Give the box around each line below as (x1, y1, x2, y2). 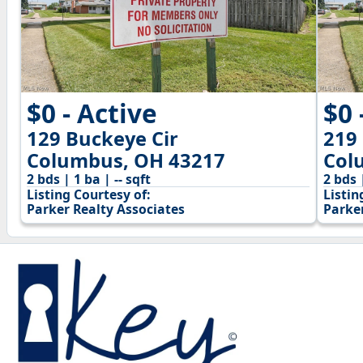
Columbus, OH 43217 (27, 147, 226, 173)
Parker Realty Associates (27, 199, 186, 218)
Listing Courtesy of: (27, 185, 151, 203)
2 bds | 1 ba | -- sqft (27, 169, 152, 188)
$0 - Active (27, 95, 158, 130)
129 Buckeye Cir (27, 125, 179, 152)
